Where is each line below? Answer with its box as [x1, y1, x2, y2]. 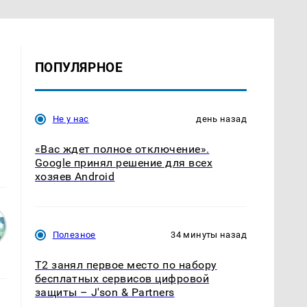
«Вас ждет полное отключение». [34, 142, 210, 156]
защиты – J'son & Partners [34, 285, 175, 299]
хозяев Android [34, 169, 115, 183]
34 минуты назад [171, 229, 247, 240]
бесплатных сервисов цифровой [34, 271, 210, 285]
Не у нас [52, 113, 89, 124]
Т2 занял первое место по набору [34, 258, 217, 271]
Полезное [52, 229, 96, 240]
